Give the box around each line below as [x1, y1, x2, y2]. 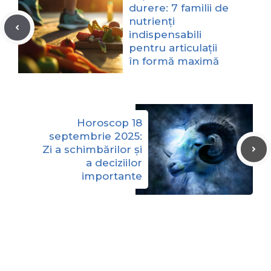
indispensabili [129, 28, 201, 41]
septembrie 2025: [49, 129, 142, 142]
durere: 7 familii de [129, 1, 229, 14]
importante [82, 169, 142, 182]
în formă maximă [129, 54, 219, 67]
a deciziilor [86, 156, 142, 169]
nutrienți [129, 15, 175, 27]
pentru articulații [129, 41, 217, 54]
